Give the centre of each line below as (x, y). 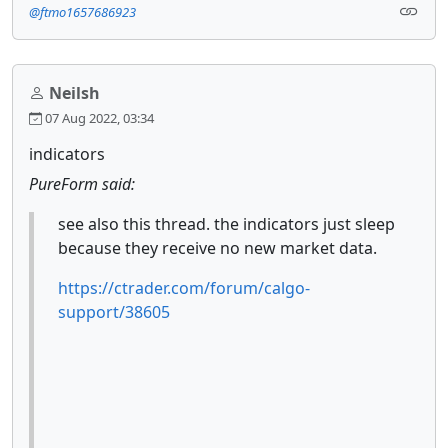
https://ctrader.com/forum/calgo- (184, 288)
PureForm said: (82, 184)
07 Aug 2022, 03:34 (98, 118)
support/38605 (114, 312)
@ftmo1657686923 (82, 12)
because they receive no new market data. (217, 248)
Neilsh (74, 93)
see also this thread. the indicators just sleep (226, 224)
